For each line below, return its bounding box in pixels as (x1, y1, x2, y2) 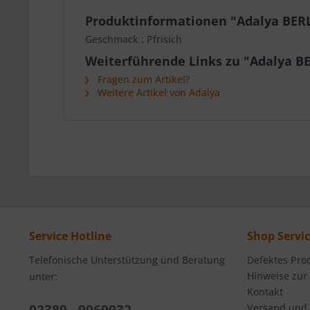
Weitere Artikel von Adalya (95, 86, 220, 99)
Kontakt (247, 285, 283, 298)
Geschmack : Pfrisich (85, 33, 182, 46)
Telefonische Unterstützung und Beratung (29, 253, 225, 266)
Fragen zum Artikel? (95, 73, 190, 86)
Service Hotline (29, 228, 111, 244)
